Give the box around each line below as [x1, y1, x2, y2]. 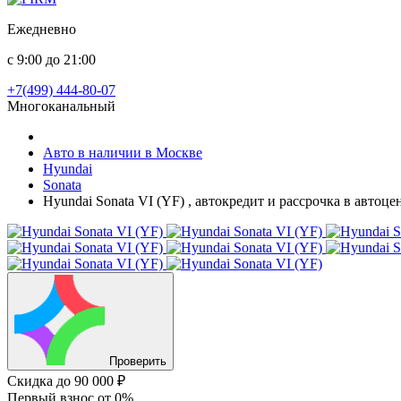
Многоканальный [7, 98, 115, 114]
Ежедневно [7, 21, 76, 37]
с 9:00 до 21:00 [7, 52, 96, 67]
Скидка [7, 373, 56, 388]
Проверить [109, 354, 166, 368]
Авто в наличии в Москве [43, 145, 202, 160]
